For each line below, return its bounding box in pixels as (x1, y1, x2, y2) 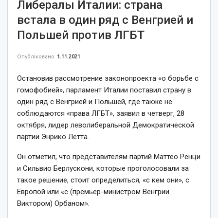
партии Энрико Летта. (17, 132, 89, 141)
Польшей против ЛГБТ (17, 28, 145, 42)
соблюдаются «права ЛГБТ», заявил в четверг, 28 (17, 109, 184, 118)
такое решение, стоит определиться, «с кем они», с (17, 175, 189, 184)
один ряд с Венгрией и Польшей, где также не (17, 97, 172, 106)
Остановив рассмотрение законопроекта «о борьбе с (17, 73, 199, 83)
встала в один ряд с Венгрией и (17, 13, 193, 27)
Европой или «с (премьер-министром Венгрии (17, 187, 169, 196)
